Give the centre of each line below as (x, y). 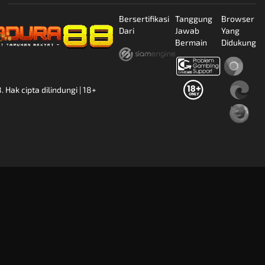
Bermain (191, 43)
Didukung (239, 43)
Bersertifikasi (144, 19)
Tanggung (194, 19)
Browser (238, 19)
